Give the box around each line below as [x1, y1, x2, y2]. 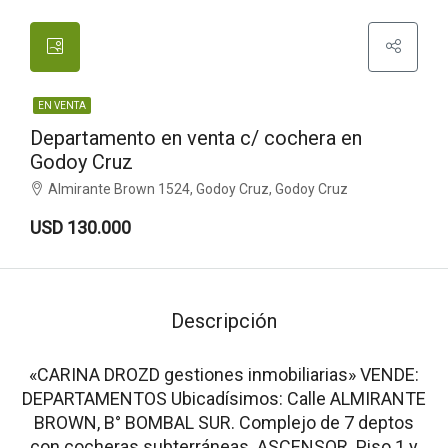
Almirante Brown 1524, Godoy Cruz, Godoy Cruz [48, 181, 348, 197]
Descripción [171, 309, 277, 333]
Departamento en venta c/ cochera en [30, 126, 362, 150]
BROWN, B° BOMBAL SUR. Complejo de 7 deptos [34, 412, 414, 433]
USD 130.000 [30, 217, 131, 238]
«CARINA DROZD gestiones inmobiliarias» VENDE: [29, 364, 419, 385]
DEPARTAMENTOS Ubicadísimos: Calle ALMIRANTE [22, 388, 426, 409]
